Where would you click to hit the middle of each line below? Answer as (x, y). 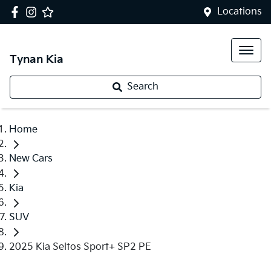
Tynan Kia (37, 60)
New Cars (31, 159)
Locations (240, 12)
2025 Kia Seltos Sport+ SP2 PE (80, 247)
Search (143, 87)
